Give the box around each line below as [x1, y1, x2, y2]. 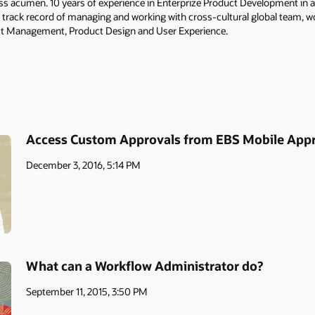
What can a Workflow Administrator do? [26, 257, 264, 274]
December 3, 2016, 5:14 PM [26, 157, 141, 172]
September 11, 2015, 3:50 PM [26, 284, 148, 298]
